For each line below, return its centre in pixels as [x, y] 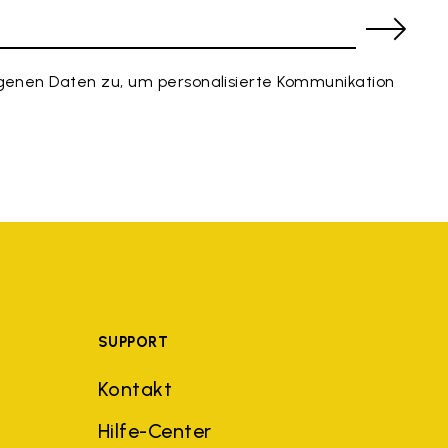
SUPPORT [133, 341]
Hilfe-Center [154, 430]
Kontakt [135, 388]
